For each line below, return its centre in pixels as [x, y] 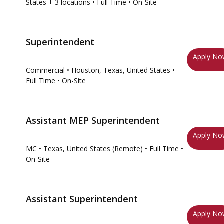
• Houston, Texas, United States [119, 70]
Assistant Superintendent [82, 199]
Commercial [45, 70]
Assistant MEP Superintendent [93, 120]
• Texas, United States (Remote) [91, 149]
